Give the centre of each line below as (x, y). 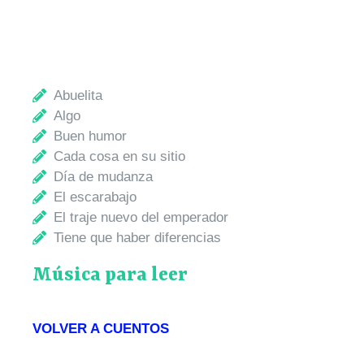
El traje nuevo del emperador (141, 218)
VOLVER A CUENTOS (101, 329)
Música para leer (110, 275)
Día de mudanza (104, 177)
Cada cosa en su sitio (120, 157)
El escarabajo (95, 197)
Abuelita (78, 96)
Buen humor (91, 136)
